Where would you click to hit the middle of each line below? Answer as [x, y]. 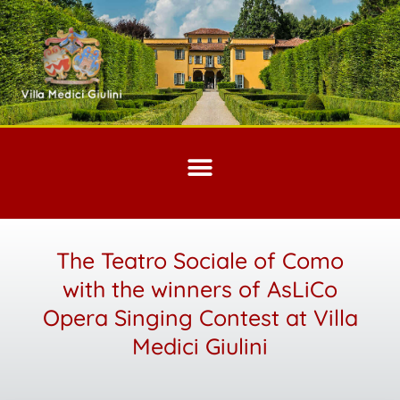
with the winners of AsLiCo [200, 289]
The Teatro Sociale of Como [200, 260]
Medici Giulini [200, 346]
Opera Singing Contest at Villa [200, 317]
